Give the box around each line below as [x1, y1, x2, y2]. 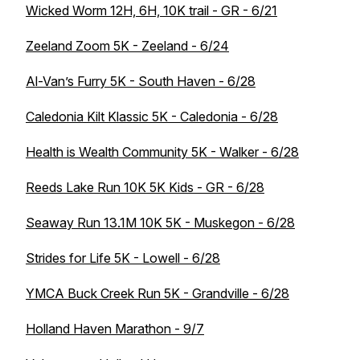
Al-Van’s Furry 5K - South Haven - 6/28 [26, 73, 256, 89]
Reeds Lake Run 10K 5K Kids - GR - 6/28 [26, 179, 264, 195]
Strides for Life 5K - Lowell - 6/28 [26, 250, 220, 266]
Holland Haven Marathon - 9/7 [26, 321, 204, 337]
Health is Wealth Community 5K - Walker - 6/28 [26, 144, 299, 160]
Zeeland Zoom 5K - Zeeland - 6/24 [26, 38, 229, 54]
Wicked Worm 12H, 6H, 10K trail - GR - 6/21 [26, 2, 277, 18]
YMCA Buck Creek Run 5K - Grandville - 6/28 [26, 285, 289, 301]
